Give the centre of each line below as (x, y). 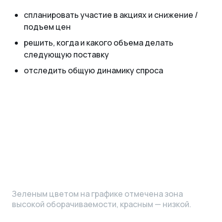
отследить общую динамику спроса (93, 70)
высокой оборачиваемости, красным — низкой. (102, 204)
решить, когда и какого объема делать (99, 42)
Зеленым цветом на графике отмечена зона (97, 194)
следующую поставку (66, 54)
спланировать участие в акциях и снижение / (111, 15)
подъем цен (47, 27)
